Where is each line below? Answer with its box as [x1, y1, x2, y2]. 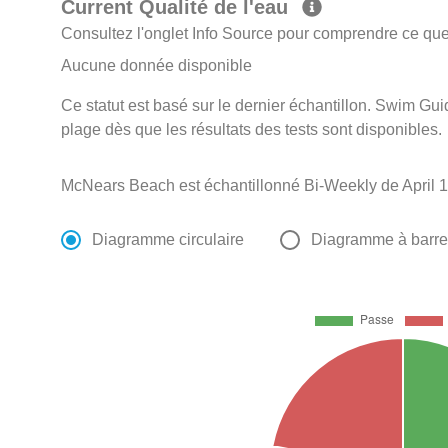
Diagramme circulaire [92, 231, 245, 249]
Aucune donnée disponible [61, 57, 253, 75]
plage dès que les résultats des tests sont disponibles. [61, 121, 443, 139]
